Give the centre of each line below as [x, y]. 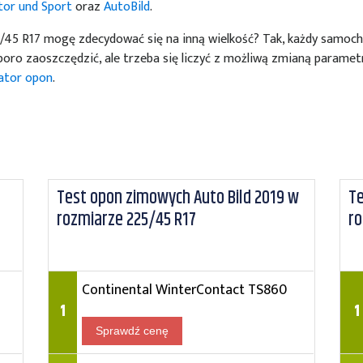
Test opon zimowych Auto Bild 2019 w [177, 198]
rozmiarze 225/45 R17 [126, 220]
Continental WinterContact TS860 [184, 290]
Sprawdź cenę [132, 331]
